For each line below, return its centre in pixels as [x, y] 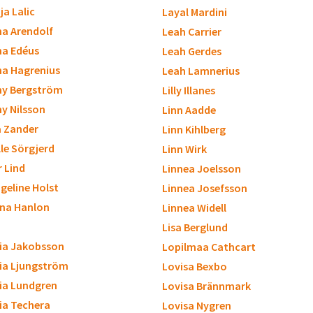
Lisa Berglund [195, 227]
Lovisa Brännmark [206, 286]
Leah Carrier [192, 31]
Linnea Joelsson [202, 168]
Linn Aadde [189, 110]
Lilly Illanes [189, 90]
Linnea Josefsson [205, 188]
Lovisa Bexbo [195, 266]
